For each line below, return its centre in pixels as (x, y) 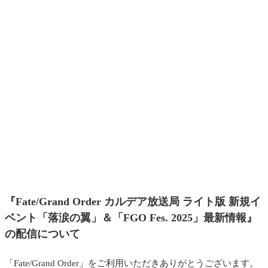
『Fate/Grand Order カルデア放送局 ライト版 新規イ (133, 201)
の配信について (42, 234)
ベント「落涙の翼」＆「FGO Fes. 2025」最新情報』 (131, 217)
